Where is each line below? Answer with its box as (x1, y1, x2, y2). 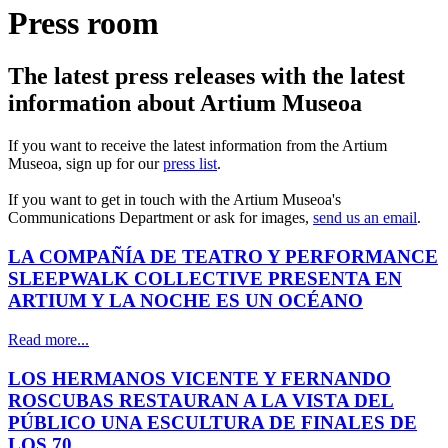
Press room (8, 5, 159, 41)
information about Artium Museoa (8, 90, 362, 117)
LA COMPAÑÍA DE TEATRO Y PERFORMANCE (8, 246, 438, 268)
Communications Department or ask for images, (8, 209, 313, 227)
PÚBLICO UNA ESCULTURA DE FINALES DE (8, 411, 417, 433)
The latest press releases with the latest (8, 63, 405, 90)
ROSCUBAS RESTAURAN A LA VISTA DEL (8, 389, 394, 411)
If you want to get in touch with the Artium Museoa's (8, 191, 341, 209)
